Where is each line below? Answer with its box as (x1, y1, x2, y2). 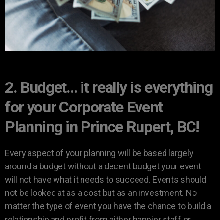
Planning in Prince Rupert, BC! (5, 117, 200, 136)
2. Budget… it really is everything (5, 78, 213, 97)
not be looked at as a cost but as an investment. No (5, 187, 197, 198)
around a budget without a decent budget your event (5, 161, 201, 171)
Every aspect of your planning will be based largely (5, 147, 193, 158)
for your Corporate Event (5, 97, 163, 116)
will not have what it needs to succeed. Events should (5, 174, 206, 185)
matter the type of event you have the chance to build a (5, 200, 212, 211)
